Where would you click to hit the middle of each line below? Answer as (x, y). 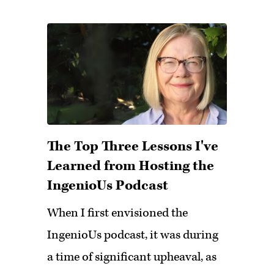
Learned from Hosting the (131, 166)
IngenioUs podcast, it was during (133, 235)
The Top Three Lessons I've (133, 146)
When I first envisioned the (118, 213)
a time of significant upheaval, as (132, 257)
